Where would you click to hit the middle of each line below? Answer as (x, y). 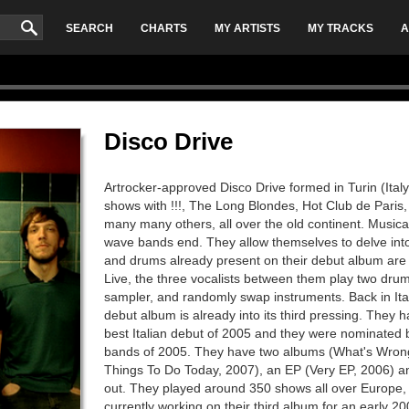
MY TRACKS (341, 28)
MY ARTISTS (248, 28)
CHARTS (164, 28)
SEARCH (90, 28)
